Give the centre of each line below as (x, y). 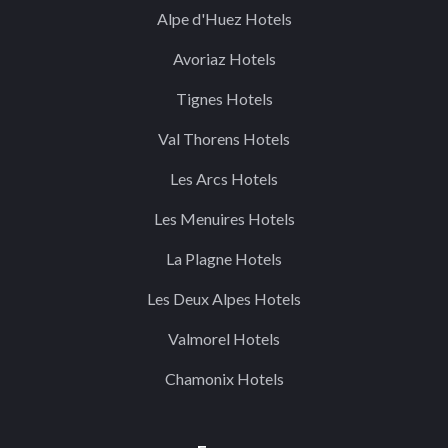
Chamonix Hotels (224, 378)
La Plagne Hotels (224, 258)
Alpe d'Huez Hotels (224, 18)
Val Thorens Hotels (224, 138)
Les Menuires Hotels (224, 218)
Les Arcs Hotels (224, 178)
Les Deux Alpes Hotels (224, 298)
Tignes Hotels (224, 98)
